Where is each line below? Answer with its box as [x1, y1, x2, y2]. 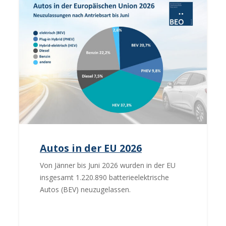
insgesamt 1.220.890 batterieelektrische [39, 173, 169, 183]
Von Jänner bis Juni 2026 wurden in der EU [39, 160, 176, 171]
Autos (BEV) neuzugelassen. [39, 185, 131, 195]
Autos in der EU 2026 [39, 141, 142, 155]
